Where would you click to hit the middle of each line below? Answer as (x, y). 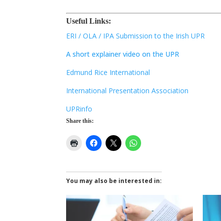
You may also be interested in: (114, 181)
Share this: (80, 121)
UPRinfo (79, 109)
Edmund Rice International (108, 73)
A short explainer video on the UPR (123, 54)
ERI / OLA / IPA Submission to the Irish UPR (136, 36)
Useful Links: (89, 21)
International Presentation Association (128, 91)
